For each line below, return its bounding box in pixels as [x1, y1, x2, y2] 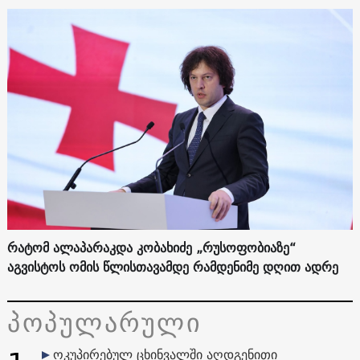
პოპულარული [6, 300, 202, 344]
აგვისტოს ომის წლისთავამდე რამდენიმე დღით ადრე [6, 255, 338, 278]
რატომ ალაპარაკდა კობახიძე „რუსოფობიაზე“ [6, 235, 296, 259]
